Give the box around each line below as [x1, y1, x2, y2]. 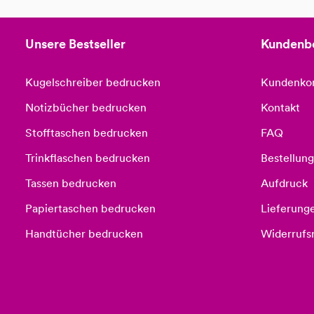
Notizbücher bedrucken [25, 101, 146, 115]
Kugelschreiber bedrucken [25, 76, 161, 90]
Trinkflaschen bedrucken [25, 151, 150, 165]
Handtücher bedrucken [25, 227, 143, 241]
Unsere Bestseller [25, 36, 125, 52]
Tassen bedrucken [25, 177, 116, 191]
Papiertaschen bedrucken [25, 202, 156, 216]
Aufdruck [261, 177, 308, 191]
